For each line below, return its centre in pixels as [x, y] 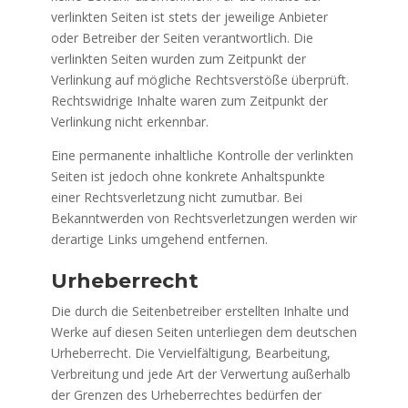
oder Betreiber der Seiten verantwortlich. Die [182, 38]
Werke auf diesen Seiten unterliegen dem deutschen [204, 332]
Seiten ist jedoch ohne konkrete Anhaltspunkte [188, 176]
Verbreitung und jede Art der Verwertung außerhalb [200, 374]
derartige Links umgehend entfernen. [159, 239]
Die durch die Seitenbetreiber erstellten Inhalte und [199, 311]
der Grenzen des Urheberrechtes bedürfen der [186, 395]
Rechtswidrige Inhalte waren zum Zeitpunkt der [189, 101]
